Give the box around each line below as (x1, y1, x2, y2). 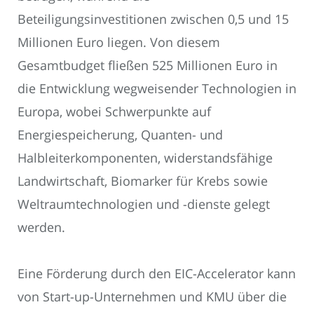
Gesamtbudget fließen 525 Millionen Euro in (18, 56, 278, 74)
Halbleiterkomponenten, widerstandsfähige (18, 149, 273, 166)
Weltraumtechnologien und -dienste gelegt (18, 195, 270, 212)
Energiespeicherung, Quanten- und (18, 125, 223, 143)
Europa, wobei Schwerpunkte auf (18, 102, 211, 120)
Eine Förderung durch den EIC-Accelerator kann (18, 265, 296, 282)
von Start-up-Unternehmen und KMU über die (18, 288, 287, 306)
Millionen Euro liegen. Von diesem (18, 33, 220, 50)
